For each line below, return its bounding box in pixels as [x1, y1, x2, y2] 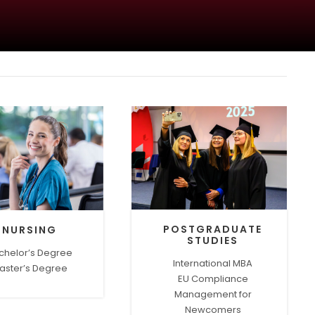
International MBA [173, 257, 253, 271]
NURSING [1, 222, 57, 237]
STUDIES [187, 233, 239, 248]
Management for [174, 288, 252, 302]
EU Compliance [177, 272, 248, 286]
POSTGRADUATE [163, 222, 263, 237]
